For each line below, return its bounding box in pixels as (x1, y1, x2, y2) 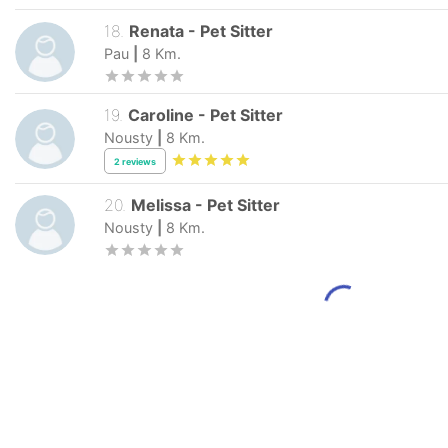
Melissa (131, 194, 192, 215)
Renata (129, 21, 185, 42)
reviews (122, 155, 156, 167)
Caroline (128, 105, 195, 126)
